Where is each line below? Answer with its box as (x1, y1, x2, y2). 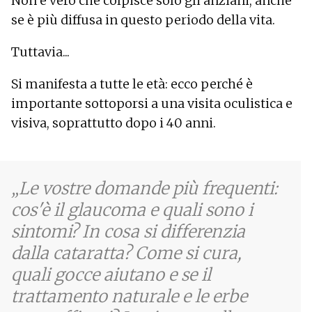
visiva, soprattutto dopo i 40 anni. (11, 114, 216, 131)
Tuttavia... (11, 43, 70, 60)
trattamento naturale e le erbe (11, 285, 247, 307)
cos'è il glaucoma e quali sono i (11, 198, 253, 221)
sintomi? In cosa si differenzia (11, 220, 245, 242)
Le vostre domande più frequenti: (19, 177, 278, 199)
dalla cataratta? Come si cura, (11, 242, 242, 264)
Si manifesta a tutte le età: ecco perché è (11, 75, 253, 92)
